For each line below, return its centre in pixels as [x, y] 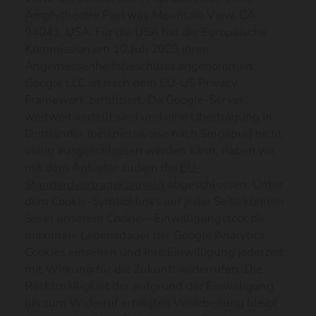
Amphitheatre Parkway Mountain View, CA [140, 15]
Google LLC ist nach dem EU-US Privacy [131, 83]
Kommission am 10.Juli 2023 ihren [117, 49]
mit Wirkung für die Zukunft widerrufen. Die [144, 269]
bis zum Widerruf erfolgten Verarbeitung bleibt [151, 303]
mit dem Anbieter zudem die [102, 168]
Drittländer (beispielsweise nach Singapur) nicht [153, 134]
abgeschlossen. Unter [224, 184]
